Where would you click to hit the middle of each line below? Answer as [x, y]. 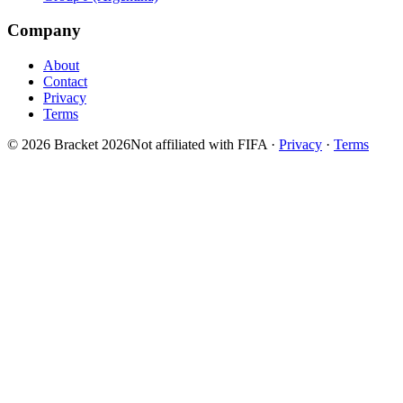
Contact [65, 82]
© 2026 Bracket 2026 [69, 145]
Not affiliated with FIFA [199, 145]
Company [44, 31]
